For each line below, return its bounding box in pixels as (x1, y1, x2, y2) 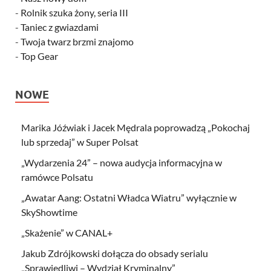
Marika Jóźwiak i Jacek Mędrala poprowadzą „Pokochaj (21, 121, 250, 133)
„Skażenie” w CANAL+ (21, 226, 113, 238)
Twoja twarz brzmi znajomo (21, 35, 134, 47)
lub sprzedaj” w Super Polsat (21, 135, 139, 148)
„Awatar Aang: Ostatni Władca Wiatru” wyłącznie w (21, 191, 237, 203)
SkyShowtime (21, 206, 77, 218)
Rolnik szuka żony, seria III (21, 6, 128, 18)
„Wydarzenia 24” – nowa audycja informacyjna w (21, 156, 222, 168)
